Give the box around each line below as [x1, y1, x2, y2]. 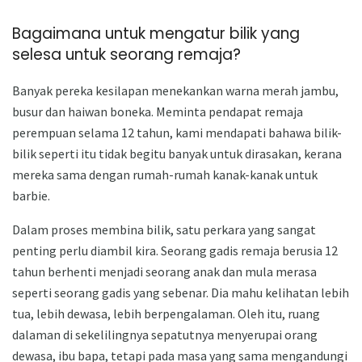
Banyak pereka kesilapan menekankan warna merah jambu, [12, 82, 339, 99]
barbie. [12, 187, 50, 204]
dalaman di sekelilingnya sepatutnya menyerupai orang [12, 326, 318, 343]
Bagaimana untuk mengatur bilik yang [12, 22, 300, 44]
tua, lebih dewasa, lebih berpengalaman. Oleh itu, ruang [12, 305, 320, 322]
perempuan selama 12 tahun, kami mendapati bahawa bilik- [12, 124, 342, 141]
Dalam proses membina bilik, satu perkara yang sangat [12, 221, 316, 238]
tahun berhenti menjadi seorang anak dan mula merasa [12, 263, 317, 280]
